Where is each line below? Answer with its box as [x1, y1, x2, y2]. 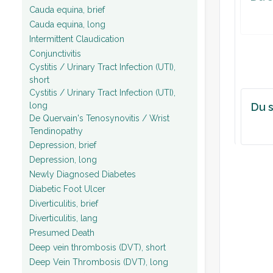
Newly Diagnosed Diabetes [29, 169, 136, 179]
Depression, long [29, 154, 97, 165]
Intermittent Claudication [29, 34, 124, 44]
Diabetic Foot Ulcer [29, 183, 105, 194]
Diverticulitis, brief [29, 198, 98, 208]
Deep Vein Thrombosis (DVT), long [29, 257, 168, 267]
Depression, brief [29, 140, 96, 150]
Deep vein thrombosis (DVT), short [29, 242, 166, 252]
